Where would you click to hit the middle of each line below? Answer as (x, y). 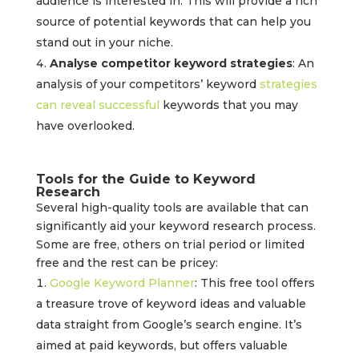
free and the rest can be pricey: (127, 263)
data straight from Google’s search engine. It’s (169, 325)
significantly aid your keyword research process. (175, 226)
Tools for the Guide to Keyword (145, 179)
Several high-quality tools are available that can (172, 208)
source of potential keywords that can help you (173, 22)
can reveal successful (97, 105)
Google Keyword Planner (122, 283)
